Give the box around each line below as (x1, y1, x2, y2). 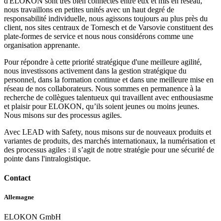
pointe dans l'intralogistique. (4, 154, 91, 163)
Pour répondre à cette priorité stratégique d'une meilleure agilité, (4, 57, 202, 66)
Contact (4, 174, 31, 183)
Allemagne (4, 193, 34, 201)
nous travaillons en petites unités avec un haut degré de (4, 5, 174, 14)
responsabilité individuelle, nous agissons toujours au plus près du (4, 14, 208, 23)
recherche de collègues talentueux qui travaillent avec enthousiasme (4, 93, 213, 102)
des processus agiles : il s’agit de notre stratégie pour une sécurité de (4, 145, 214, 154)
